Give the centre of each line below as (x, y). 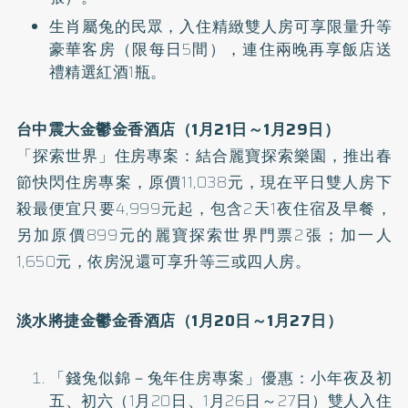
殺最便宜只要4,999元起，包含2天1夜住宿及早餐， (204, 209)
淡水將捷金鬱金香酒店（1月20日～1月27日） (179, 321)
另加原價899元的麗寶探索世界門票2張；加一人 (204, 235)
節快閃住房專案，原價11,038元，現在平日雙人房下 (204, 182)
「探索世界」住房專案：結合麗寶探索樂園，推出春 (204, 156)
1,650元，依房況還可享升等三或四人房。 (163, 261)
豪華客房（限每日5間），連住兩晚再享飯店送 (220, 49)
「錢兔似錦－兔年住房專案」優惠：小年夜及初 (220, 378)
